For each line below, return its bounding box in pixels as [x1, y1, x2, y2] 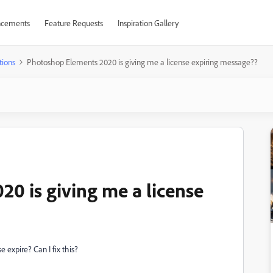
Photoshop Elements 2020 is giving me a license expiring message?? [27, 57, 258, 67]
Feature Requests [44, 18, 103, 28]
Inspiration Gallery [117, 18, 179, 28]
